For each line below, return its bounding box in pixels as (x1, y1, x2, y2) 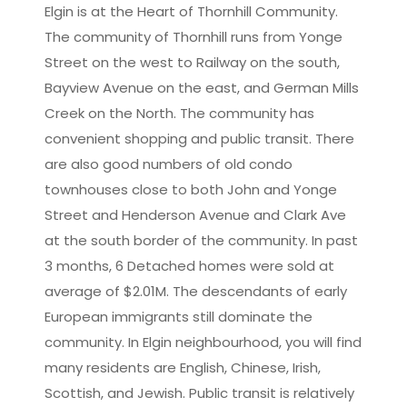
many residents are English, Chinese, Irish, (45, 357, 321, 377)
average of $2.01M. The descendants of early (45, 281, 347, 301)
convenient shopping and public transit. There (45, 128, 354, 148)
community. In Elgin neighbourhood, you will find (45, 332, 362, 352)
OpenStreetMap (219, 33, 297, 48)
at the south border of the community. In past (45, 230, 358, 250)
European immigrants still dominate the (45, 306, 313, 326)
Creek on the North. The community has (45, 103, 314, 123)
